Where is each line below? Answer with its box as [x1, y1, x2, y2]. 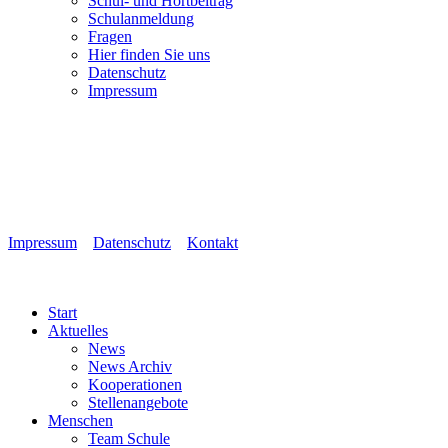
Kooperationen [88, 376, 182, 393]
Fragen [88, 28, 132, 45]
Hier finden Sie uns [88, 46, 210, 63]
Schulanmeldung [88, 10, 194, 27]
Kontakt [187, 234, 238, 251]
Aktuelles [48, 322, 108, 339]
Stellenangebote [88, 394, 188, 411]
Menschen [48, 412, 113, 429]
